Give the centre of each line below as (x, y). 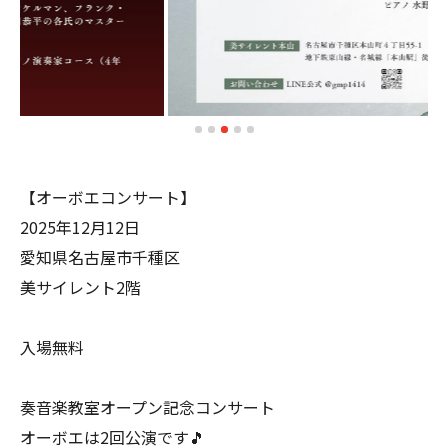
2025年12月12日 (80, 226)
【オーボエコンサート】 (108, 196)
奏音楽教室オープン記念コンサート (147, 406)
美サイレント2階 (80, 286)
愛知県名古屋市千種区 (100, 256)
